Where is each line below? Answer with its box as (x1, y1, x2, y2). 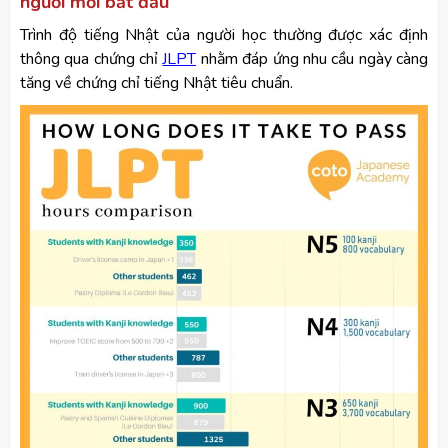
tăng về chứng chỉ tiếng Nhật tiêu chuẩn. (20, 72, 293, 94)
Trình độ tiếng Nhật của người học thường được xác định (20, 24, 428, 46)
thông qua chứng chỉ (20, 48, 163, 70)
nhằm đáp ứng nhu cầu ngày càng (200, 48, 429, 70)
